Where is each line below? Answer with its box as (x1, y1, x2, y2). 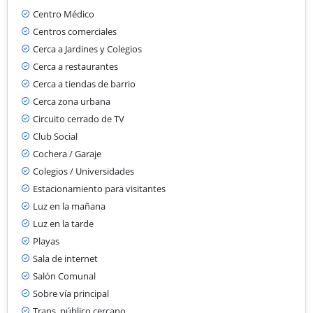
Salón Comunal (33, 269, 96, 282)
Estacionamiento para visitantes (33, 182, 166, 195)
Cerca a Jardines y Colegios (33, 42, 142, 55)
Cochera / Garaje (33, 147, 101, 160)
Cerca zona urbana (33, 94, 110, 108)
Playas (33, 234, 59, 247)
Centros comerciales (33, 24, 117, 38)
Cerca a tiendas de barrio (33, 77, 136, 90)
